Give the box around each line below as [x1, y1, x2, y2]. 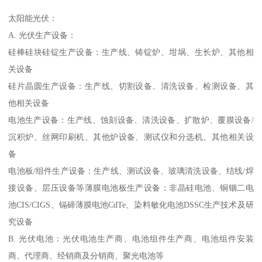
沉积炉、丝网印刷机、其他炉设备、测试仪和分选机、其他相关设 [8, 132, 254, 142]
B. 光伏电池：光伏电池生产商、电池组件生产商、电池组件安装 [8, 233, 254, 243]
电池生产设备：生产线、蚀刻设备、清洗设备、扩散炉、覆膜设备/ [8, 115, 254, 125]
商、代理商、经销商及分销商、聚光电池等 [8, 250, 164, 260]
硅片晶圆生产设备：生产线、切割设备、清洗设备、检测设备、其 [8, 81, 254, 91]
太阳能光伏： [8, 13, 58, 23]
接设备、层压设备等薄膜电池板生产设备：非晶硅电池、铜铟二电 [8, 182, 254, 192]
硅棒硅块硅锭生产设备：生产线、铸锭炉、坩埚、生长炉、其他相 [8, 47, 254, 57]
